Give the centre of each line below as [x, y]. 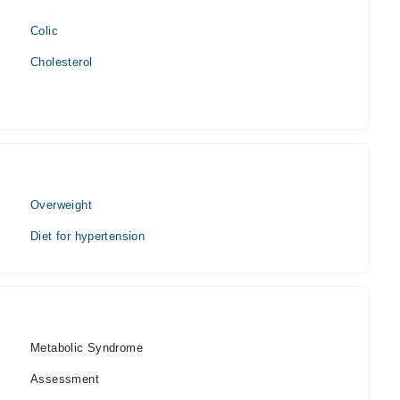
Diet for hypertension [88, 236]
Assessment [65, 379]
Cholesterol [62, 62]
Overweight [61, 205]
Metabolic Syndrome [87, 348]
